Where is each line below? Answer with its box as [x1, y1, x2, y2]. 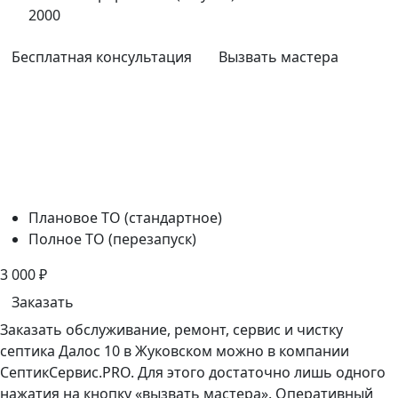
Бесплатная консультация [12, 47, 192, 68]
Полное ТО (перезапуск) [28, 229, 196, 250]
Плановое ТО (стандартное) [28, 208, 222, 228]
